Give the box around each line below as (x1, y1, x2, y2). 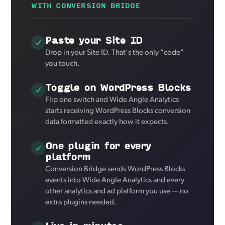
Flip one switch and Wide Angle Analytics (45, 96, 179, 104)
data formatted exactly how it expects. (45, 118, 170, 126)
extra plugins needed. (45, 198, 117, 206)
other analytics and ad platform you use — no (45, 187, 189, 195)
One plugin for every (45, 138, 151, 153)
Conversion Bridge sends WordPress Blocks (45, 165, 186, 173)
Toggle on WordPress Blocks (45, 79, 191, 94)
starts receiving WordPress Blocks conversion (45, 107, 191, 115)
